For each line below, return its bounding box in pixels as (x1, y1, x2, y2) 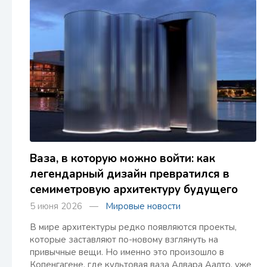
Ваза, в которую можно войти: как (30, 151, 215, 166)
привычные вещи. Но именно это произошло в (30, 246, 224, 258)
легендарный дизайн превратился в (30, 166, 229, 182)
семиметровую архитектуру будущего (30, 182, 238, 197)
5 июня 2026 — (30, 200, 105, 212)
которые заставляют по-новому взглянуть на (30, 234, 218, 246)
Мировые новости (105, 200, 181, 212)
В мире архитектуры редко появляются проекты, (30, 221, 237, 233)
